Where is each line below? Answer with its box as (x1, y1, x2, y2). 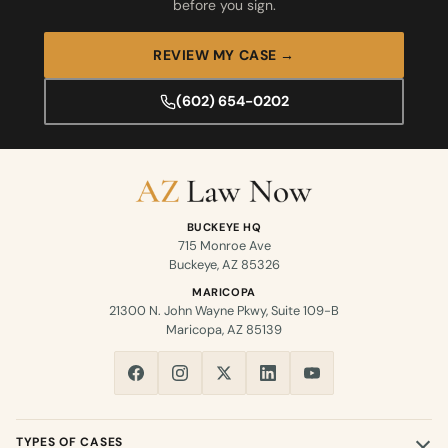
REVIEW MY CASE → (153, 46, 295, 65)
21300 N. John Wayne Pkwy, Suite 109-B (109, 302, 339, 320)
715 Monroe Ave (177, 237, 271, 255)
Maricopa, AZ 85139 (166, 321, 282, 339)
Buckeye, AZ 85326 (168, 256, 280, 274)
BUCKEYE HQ (186, 220, 262, 235)
